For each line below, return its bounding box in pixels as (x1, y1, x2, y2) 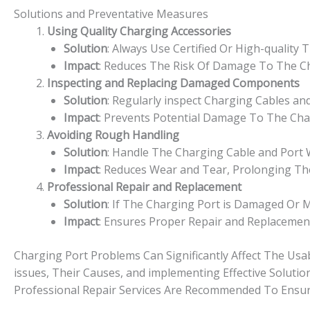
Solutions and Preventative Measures (14, 6, 208, 21)
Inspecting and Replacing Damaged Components (47, 75, 300, 91)
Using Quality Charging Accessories (47, 23, 231, 39)
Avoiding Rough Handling (47, 127, 179, 143)
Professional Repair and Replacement (47, 179, 241, 194)
